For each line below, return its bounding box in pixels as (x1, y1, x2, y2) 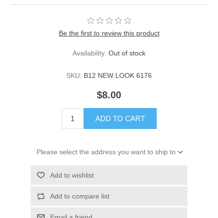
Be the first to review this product (58, 29, 160, 37)
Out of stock (109, 49, 145, 57)
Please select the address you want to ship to (36, 148, 176, 156)
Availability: (73, 49, 107, 57)
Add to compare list (50, 192, 109, 200)
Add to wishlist (50, 171, 94, 180)
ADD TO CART (95, 114, 145, 123)
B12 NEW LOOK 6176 (84, 72, 152, 80)
